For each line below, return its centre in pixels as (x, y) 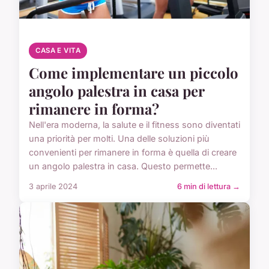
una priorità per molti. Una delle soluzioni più (119, 139)
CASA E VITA (58, 51)
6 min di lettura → (209, 187)
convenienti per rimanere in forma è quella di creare (133, 153)
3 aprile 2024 (53, 187)
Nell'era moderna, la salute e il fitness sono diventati (134, 125)
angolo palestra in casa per (116, 91)
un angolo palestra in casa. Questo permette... (123, 166)
